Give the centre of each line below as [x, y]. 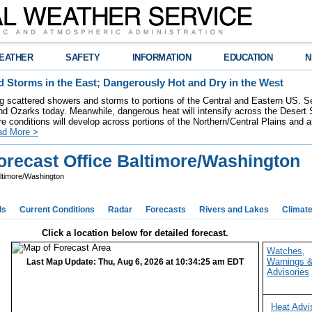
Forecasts [166, 210]
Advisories [288, 272]
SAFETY [83, 57]
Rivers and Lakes [234, 210]
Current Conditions [57, 210]
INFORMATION [162, 57]
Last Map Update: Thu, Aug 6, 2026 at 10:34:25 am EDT [135, 262]
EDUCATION [248, 57]
